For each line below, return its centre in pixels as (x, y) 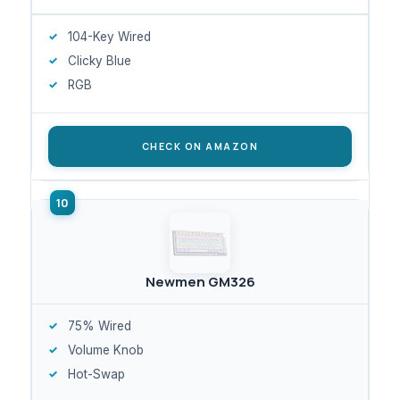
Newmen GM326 (200, 281)
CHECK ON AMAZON (200, 146)
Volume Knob (106, 350)
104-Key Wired (109, 36)
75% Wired (100, 325)
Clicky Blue (100, 60)
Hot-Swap (96, 374)
